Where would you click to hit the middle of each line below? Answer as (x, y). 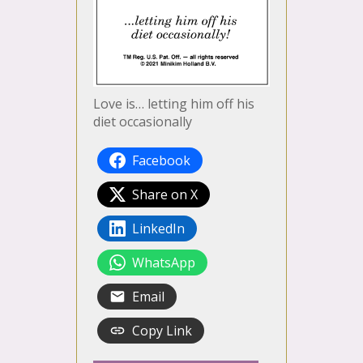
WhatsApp (164, 263)
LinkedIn (158, 229)
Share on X (165, 195)
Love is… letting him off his (174, 104)
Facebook (161, 161)
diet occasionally (143, 122)
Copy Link (162, 331)
